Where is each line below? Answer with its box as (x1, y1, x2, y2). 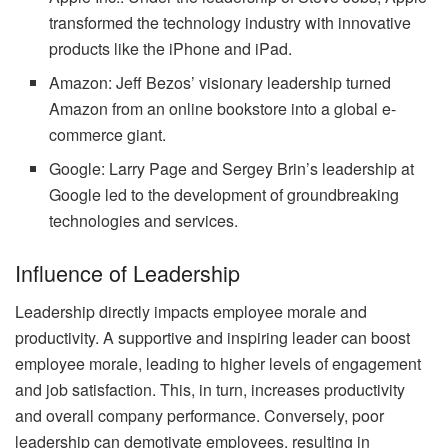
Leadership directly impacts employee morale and (15, 299, 367, 323)
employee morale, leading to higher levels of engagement (15, 351, 421, 375)
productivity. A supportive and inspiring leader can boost (15, 325, 410, 349)
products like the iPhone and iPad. (49, 37, 293, 61)
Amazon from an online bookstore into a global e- (49, 97, 397, 121)
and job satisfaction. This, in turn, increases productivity (15, 377, 405, 401)
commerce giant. (49, 123, 167, 147)
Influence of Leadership (15, 257, 240, 289)
